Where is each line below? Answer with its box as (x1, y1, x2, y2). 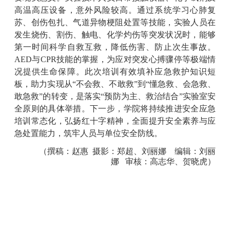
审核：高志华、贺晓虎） (125, 157, 216, 166)
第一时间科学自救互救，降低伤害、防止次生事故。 (14, 42, 216, 51)
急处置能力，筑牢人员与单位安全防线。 (14, 128, 162, 138)
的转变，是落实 (43, 91, 101, 101)
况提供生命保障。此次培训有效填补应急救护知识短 (14, 67, 216, 76)
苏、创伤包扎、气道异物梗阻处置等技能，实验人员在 (14, 17, 216, 27)
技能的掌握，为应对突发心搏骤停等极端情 (56, 54, 216, 64)
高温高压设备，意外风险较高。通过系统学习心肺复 (14, 5, 216, 14)
